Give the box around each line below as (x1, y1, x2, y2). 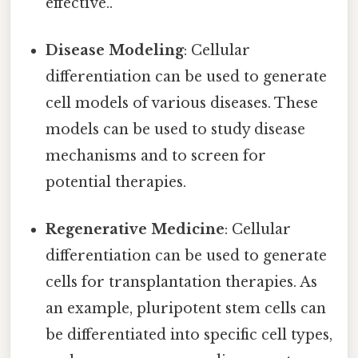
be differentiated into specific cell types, (46, 326, 333, 344)
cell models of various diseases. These (46, 93, 319, 112)
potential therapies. (46, 173, 187, 191)
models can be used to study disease (46, 120, 306, 138)
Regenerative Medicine (46, 221, 225, 239)
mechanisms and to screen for (46, 146, 267, 165)
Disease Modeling (46, 41, 185, 59)
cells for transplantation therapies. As (46, 273, 318, 292)
